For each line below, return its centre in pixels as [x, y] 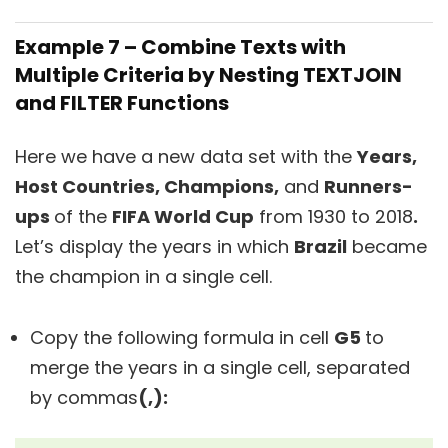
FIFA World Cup [183, 216]
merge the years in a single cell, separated [220, 367]
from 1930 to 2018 [333, 216]
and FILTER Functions [122, 102]
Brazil [320, 246]
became [387, 246]
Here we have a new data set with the [186, 156]
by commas [84, 397]
